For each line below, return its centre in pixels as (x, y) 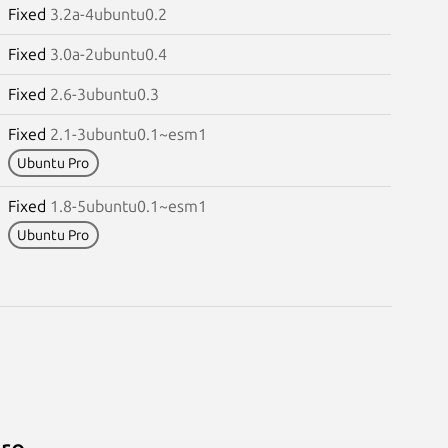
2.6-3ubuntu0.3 (104, 93)
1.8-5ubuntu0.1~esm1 (128, 205)
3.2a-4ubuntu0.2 (108, 13)
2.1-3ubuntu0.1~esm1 (128, 133)
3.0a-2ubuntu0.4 (108, 53)
